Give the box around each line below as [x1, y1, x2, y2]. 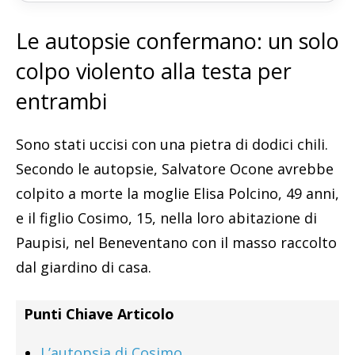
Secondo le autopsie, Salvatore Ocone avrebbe [16, 158, 334, 178]
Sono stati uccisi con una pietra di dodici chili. [16, 134, 328, 154]
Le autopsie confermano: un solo [16, 25, 339, 55]
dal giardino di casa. [16, 257, 151, 277]
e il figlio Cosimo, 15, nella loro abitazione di [16, 208, 317, 227]
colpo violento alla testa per [16, 55, 292, 86]
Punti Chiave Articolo [24, 303, 174, 323]
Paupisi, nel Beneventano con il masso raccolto [16, 232, 337, 252]
